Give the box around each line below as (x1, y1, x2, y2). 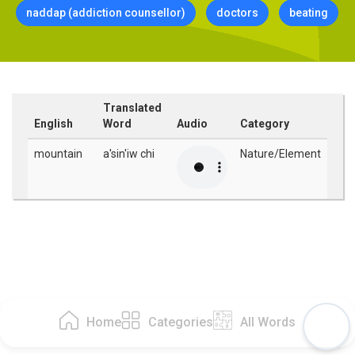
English (34, 117, 73, 130)
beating (289, 6, 328, 19)
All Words (240, 315, 296, 330)
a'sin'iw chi (103, 147, 155, 160)
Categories (148, 315, 213, 330)
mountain (34, 147, 82, 160)
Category (240, 117, 289, 130)
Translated (103, 101, 162, 114)
